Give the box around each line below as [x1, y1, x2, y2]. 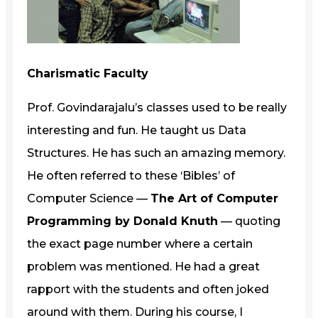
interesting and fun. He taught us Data [27, 123, 246, 137]
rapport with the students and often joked [27, 282, 269, 296]
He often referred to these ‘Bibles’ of [27, 168, 235, 182]
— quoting [218, 214, 280, 228]
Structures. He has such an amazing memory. [27, 146, 285, 160]
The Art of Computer [150, 191, 278, 205]
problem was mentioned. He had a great [27, 259, 260, 273]
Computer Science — [27, 191, 150, 205]
